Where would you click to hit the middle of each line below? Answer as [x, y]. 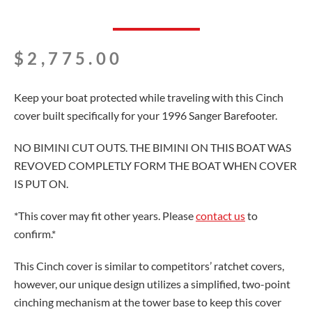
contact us [220, 215]
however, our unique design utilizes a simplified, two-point [152, 283]
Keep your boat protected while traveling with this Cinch [149, 97]
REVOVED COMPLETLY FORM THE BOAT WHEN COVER [155, 165]
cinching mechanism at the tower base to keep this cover [148, 302]
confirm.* [35, 233]
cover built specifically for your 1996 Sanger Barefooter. [146, 115]
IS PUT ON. [41, 183]
